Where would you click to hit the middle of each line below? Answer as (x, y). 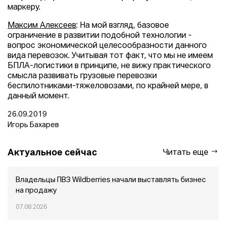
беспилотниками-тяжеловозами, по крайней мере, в (108, 86)
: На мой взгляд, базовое (123, 26)
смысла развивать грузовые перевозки (82, 76)
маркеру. (24, 8)
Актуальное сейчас (52, 153)
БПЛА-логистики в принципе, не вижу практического (109, 66)
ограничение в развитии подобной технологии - (100, 36)
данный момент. (38, 96)
